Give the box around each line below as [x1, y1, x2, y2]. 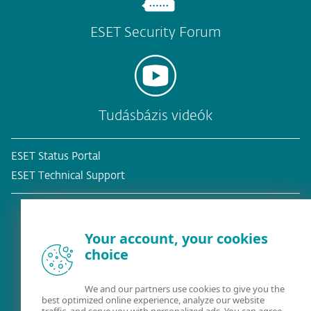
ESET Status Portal [11, 151, 101, 162]
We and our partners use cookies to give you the [85, 283, 285, 295]
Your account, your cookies [85, 229, 268, 248]
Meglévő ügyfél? [104, 258, 207, 273]
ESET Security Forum [90, 25, 221, 40]
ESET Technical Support [11, 170, 125, 181]
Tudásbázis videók [99, 108, 212, 123]
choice [85, 245, 128, 264]
